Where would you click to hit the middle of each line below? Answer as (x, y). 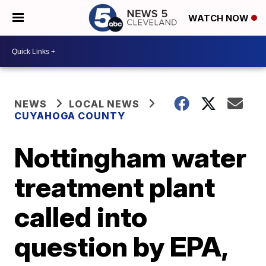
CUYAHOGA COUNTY (70, 116)
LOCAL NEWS (104, 104)
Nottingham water (131, 157)
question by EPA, (121, 246)
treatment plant (115, 187)
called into (81, 217)
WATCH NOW (220, 18)
